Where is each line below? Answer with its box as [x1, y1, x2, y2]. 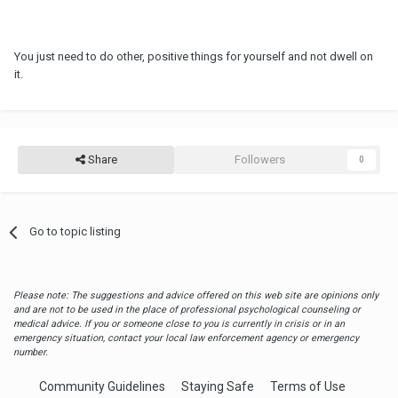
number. [13, 346, 48, 359]
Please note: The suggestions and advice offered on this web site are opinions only [13, 290, 378, 302]
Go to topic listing [29, 225, 122, 239]
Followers [234, 153, 285, 167]
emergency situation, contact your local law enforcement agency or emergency [13, 332, 359, 345]
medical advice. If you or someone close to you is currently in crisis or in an [13, 318, 345, 330]
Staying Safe [181, 379, 254, 394]
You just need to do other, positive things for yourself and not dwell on [14, 50, 373, 64]
